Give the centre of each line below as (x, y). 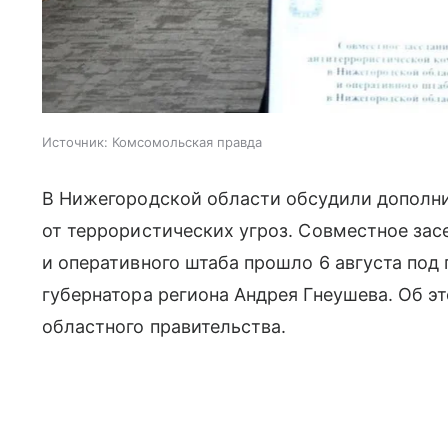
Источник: (75, 141)
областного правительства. (164, 326)
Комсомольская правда (187, 141)
